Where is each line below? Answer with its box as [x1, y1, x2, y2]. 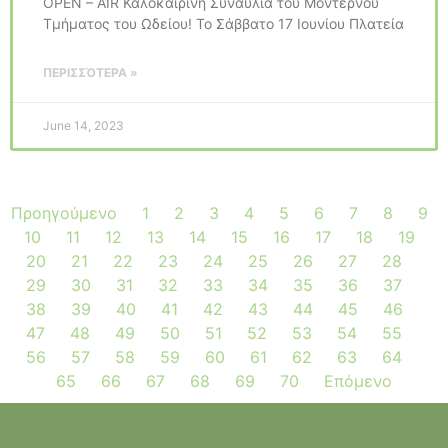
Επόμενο [324, 370, 392, 391]
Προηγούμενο [10, 202, 117, 223]
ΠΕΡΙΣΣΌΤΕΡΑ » [43, 64, 138, 80]
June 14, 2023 [43, 117, 124, 133]
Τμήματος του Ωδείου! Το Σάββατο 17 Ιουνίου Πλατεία [43, 14, 404, 32]
